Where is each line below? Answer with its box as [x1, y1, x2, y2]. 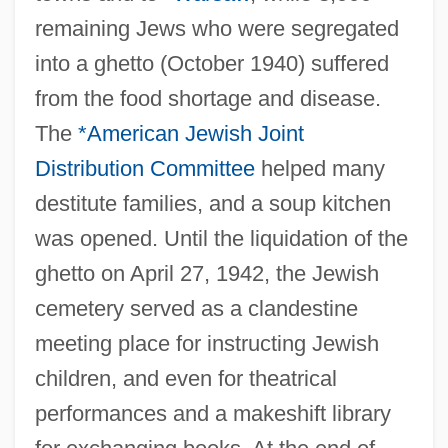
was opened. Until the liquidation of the [34, 225, 408, 251]
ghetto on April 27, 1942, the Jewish [34, 260, 379, 286]
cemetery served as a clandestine [34, 295, 358, 321]
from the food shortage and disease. [34, 85, 381, 111]
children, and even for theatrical [34, 365, 337, 391]
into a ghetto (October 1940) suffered [34, 50, 389, 76]
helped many [254, 155, 385, 181]
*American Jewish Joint [77, 120, 304, 146]
